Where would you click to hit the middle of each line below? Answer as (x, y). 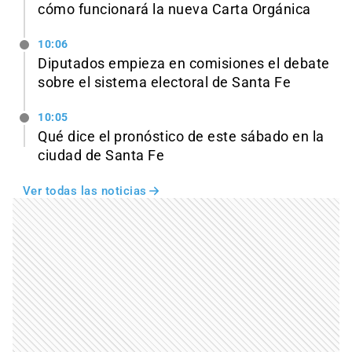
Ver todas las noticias (84, 191)
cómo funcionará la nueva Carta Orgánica (174, 10)
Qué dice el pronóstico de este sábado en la (181, 136)
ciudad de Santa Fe (101, 155)
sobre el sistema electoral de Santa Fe (164, 82)
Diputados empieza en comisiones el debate (184, 63)
